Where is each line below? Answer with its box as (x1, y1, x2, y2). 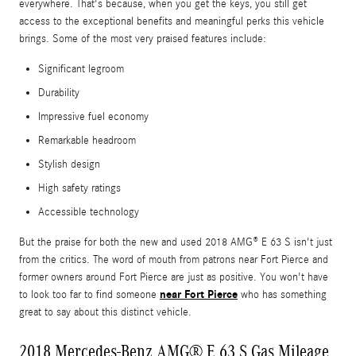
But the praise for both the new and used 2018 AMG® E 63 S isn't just (19, 236, 332, 250)
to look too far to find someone (19, 288, 160, 302)
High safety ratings (38, 182, 121, 195)
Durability (38, 87, 79, 100)
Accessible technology (38, 206, 139, 219)
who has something (238, 288, 327, 302)
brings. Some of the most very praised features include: (19, 33, 266, 46)
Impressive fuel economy (38, 110, 149, 124)
